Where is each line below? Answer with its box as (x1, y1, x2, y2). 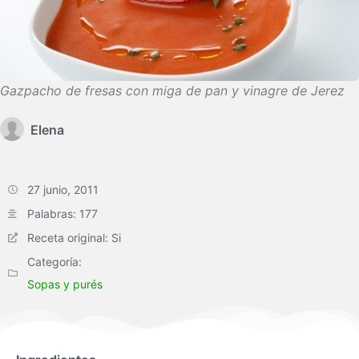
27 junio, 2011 (27, 183, 99, 197)
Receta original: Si (27, 231, 121, 245)
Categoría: (27, 255, 82, 269)
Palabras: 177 (27, 207, 98, 221)
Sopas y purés (27, 277, 103, 292)
